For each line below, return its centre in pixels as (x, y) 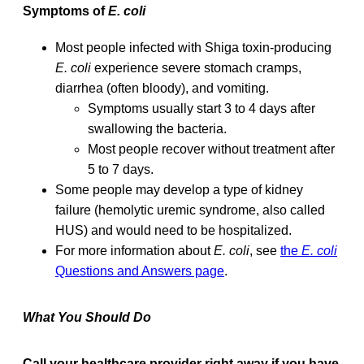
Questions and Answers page (140, 271)
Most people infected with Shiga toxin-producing (193, 47)
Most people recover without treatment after (211, 149)
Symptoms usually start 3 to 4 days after (201, 108)
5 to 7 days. (121, 169)
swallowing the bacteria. (157, 128)
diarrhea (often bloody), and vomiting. (162, 88)
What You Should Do (87, 317)
